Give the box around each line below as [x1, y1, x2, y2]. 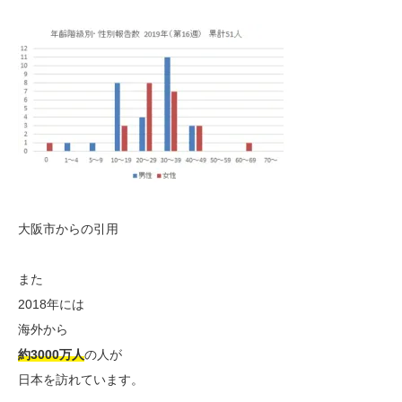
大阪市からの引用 [18, 222, 118, 237]
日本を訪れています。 [18, 372, 144, 388]
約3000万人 [18, 347, 84, 363]
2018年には [18, 297, 84, 312]
